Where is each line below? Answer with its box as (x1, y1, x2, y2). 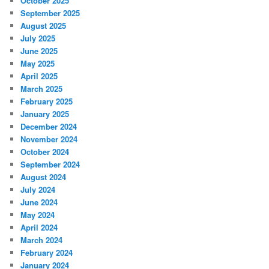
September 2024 (20, 159, 80, 171)
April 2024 (20, 222, 58, 234)
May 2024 (20, 209, 55, 221)
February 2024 (20, 247, 73, 259)
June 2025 (20, 45, 58, 57)
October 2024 (20, 146, 70, 158)
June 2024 (20, 196, 58, 208)
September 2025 (20, 7, 80, 19)
